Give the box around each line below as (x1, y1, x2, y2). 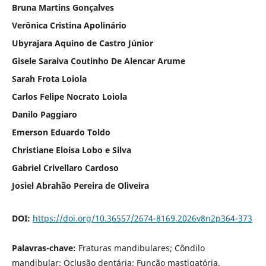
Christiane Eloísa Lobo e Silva (11, 144, 131, 156)
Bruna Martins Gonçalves (11, 1, 114, 13)
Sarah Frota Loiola (11, 72, 87, 84)
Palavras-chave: (11, 242, 78, 254)
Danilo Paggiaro (11, 108, 77, 120)
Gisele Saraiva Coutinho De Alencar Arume (11, 55, 185, 66)
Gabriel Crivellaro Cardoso (11, 161, 119, 173)
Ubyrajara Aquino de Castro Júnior (11, 37, 153, 49)
